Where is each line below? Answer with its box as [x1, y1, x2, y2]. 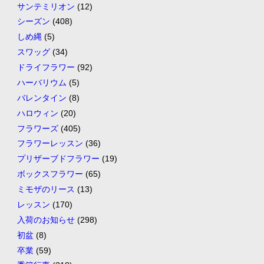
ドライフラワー [16, 62, 75, 72]
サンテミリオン [16, 1, 75, 11]
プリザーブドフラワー [16, 154, 100, 164]
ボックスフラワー [16, 169, 83, 179]
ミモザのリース [16, 184, 75, 194]
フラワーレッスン [16, 138, 83, 148]
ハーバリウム [16, 77, 67, 87]
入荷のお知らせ [16, 214, 75, 225]
